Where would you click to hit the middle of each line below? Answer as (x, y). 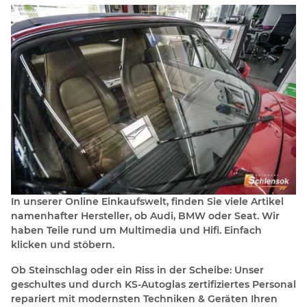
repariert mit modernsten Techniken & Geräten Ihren (144, 298)
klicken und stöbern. (63, 244)
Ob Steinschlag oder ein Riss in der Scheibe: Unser (137, 270)
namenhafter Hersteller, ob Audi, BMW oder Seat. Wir (145, 216)
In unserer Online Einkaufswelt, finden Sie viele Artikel (147, 201)
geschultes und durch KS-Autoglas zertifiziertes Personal (153, 284)
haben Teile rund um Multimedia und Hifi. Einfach (136, 230)
